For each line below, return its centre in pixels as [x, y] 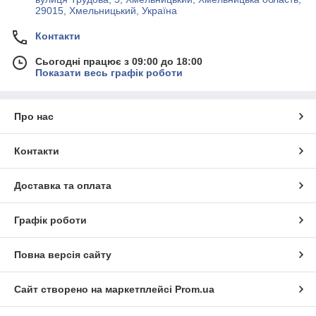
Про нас [34, 116]
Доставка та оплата [63, 185]
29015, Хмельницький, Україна [106, 10]
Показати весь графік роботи [109, 72]
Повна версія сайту [63, 254]
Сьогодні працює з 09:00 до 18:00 [119, 61]
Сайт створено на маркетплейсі [95, 289]
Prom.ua [195, 289]
